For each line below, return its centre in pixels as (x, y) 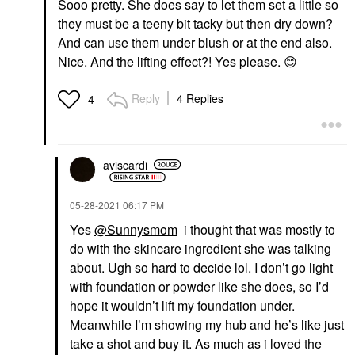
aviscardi (125, 164)
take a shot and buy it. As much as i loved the (196, 344)
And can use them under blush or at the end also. (195, 42)
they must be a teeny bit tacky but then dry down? (195, 23)
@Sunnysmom (136, 229)
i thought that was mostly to (256, 229)
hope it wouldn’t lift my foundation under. (182, 305)
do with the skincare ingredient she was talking (200, 248)
